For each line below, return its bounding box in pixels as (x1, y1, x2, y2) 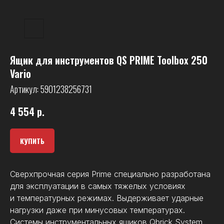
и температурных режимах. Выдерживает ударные (10, 193, 203, 203)
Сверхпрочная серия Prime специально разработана (10, 169, 210, 179)
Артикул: (10, 82, 40, 95)
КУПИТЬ (20, 135, 44, 146)
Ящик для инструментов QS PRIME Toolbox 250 (10, 52, 207, 67)
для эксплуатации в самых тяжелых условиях (10, 181, 185, 191)
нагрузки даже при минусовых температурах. (10, 205, 185, 215)
